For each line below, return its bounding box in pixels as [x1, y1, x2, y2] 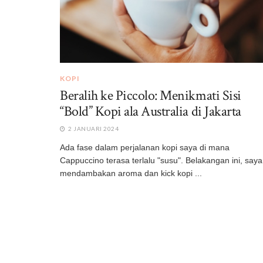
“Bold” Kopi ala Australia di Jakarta [60, 102, 241, 120]
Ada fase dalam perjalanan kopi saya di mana [60, 142, 230, 152]
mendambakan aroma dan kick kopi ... [60, 168, 202, 178]
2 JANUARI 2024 [66, 124, 119, 132]
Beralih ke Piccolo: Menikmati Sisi [60, 86, 241, 104]
